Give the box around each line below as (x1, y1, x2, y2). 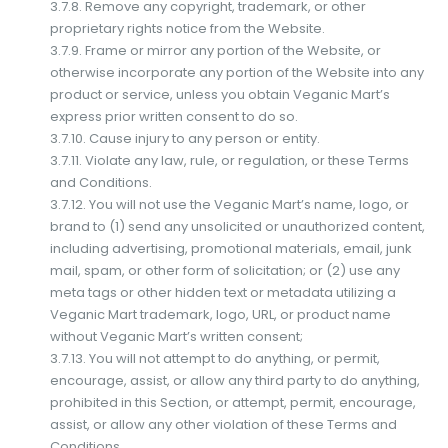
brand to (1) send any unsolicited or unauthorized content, (49, 216, 425, 236)
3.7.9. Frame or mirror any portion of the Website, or (49, 40, 381, 60)
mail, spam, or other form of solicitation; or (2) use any (49, 260, 400, 280)
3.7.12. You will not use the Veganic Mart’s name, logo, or (49, 194, 409, 214)
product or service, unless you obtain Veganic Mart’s (49, 84, 390, 104)
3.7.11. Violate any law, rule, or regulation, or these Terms (49, 150, 409, 170)
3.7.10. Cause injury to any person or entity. (49, 128, 320, 148)
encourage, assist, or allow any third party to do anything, (49, 370, 420, 390)
